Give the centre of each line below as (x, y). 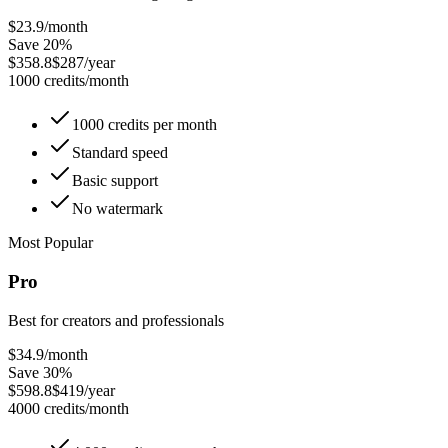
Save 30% (40, 372)
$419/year (83, 390)
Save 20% (40, 45)
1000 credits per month (144, 125)
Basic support (115, 181)
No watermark (117, 209)
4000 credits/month (68, 408)
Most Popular (50, 243)
